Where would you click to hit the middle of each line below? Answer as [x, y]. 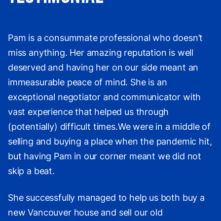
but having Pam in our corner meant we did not [105, 156]
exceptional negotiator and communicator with [105, 97]
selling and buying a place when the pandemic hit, [110, 141]
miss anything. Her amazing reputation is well [101, 52]
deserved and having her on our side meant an [103, 67]
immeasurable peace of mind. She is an [88, 82]
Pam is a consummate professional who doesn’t [106, 37]
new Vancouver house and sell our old [85, 212]
